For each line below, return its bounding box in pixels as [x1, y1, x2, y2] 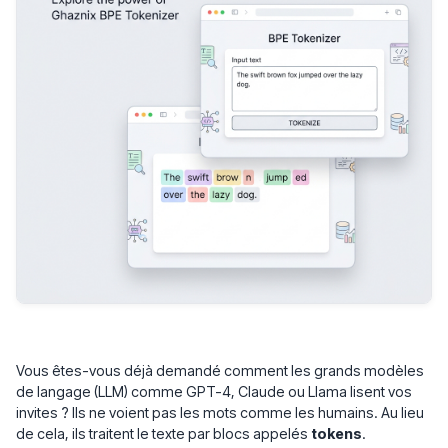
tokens [311, 425, 362, 442]
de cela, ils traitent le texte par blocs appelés [16, 425, 311, 442]
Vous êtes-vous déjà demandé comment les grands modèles [16, 362, 424, 379]
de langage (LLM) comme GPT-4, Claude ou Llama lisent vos [16, 383, 412, 400]
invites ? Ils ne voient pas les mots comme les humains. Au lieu [16, 404, 424, 421]
